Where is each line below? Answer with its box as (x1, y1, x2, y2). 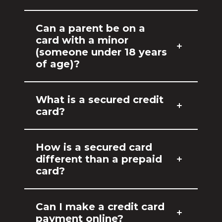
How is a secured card (36, 141, 153, 153)
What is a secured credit (36, 94, 164, 106)
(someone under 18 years (36, 46, 167, 58)
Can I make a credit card (36, 201, 165, 213)
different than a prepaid (36, 153, 163, 165)
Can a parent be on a (36, 22, 146, 34)
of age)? (36, 58, 80, 70)
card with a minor (36, 34, 129, 46)
